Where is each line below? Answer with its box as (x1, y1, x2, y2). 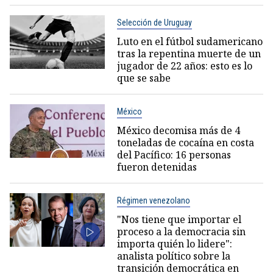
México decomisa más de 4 (116, 124, 240, 138)
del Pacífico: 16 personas (116, 148, 231, 162)
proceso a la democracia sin (116, 225, 246, 239)
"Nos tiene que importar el (116, 213, 241, 227)
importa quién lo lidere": (116, 237, 232, 251)
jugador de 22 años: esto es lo (116, 59, 252, 73)
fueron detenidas (116, 160, 197, 174)
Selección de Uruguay (116, 18, 192, 28)
